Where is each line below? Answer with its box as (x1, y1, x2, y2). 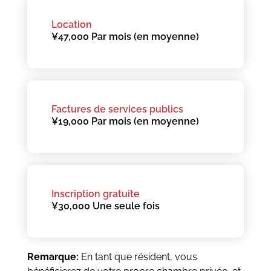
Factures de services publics (51, 103, 183, 115)
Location (51, 18, 92, 30)
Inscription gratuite (51, 188, 140, 200)
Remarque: (27, 250, 79, 263)
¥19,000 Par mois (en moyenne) (51, 115, 199, 127)
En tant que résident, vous (78, 250, 197, 263)
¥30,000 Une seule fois (51, 200, 160, 212)
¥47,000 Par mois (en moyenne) (51, 30, 199, 42)
